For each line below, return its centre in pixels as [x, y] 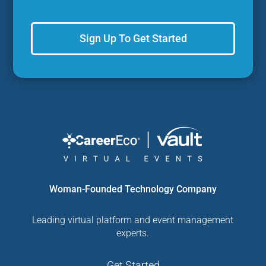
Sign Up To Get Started [133, 38]
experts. [133, 233]
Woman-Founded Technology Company [133, 189]
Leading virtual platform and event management [133, 220]
